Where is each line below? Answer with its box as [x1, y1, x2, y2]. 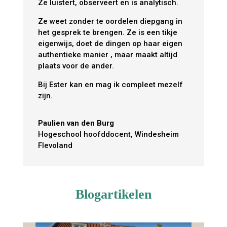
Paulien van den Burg [37, 119, 114, 128]
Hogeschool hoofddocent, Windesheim [37, 130, 179, 139]
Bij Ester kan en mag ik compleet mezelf [37, 80, 183, 90]
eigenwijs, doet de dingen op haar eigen [37, 39, 182, 49]
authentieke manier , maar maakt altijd [37, 50, 177, 60]
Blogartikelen [75, 187, 152, 202]
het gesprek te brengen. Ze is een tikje [37, 28, 177, 37]
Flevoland [37, 141, 72, 150]
